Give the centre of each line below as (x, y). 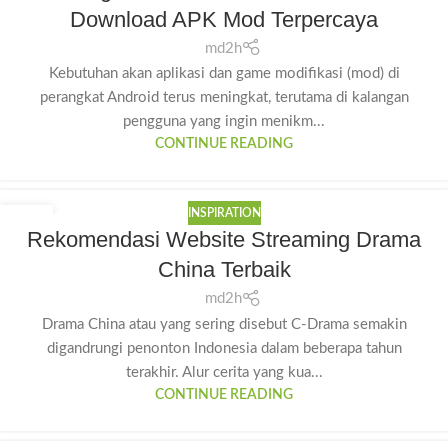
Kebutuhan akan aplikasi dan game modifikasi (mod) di (224, 74)
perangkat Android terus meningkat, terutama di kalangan (224, 98)
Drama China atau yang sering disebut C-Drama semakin (224, 324)
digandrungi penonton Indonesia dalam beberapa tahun (224, 348)
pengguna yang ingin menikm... (224, 122)
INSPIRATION (224, 213)
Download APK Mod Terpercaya (224, 19)
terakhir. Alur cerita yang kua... (224, 372)
